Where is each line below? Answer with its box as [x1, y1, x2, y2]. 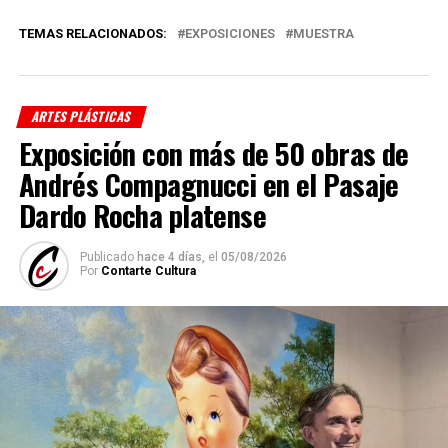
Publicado [79, 250, 134, 265]
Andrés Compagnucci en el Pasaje [18, 163, 399, 206]
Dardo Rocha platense [18, 194, 267, 237]
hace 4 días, [136, 250, 205, 265]
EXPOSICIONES [184, 26, 275, 42]
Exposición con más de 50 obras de [18, 132, 409, 175]
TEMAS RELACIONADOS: [18, 26, 167, 42]
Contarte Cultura [100, 264, 196, 279]
